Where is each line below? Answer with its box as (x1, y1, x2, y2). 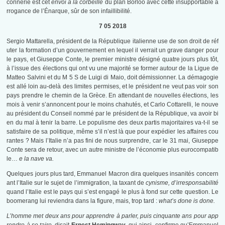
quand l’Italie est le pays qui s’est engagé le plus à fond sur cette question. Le (7, 188, 218, 196)
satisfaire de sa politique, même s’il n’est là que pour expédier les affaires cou (7, 128, 218, 136)
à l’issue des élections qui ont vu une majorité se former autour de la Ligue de (7, 65, 218, 72)
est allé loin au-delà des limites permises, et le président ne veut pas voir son (7, 83, 218, 90)
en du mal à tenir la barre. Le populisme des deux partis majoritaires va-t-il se (7, 119, 218, 127)
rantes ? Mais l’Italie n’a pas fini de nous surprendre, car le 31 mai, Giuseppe (7, 137, 218, 145)
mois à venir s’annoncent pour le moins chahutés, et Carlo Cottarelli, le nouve (7, 101, 218, 108)
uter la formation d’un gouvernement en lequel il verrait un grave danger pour (7, 47, 218, 54)
